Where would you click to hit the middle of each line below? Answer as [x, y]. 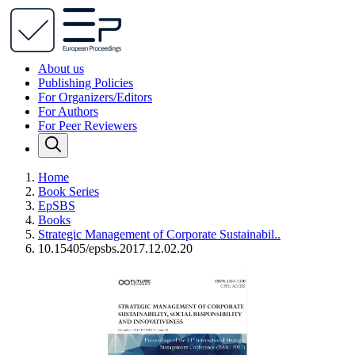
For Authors [68, 111]
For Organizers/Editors [95, 97]
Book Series [69, 191]
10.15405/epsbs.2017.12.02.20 [115, 248]
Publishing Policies [86, 83]
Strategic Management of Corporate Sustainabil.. [159, 234]
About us [61, 69]
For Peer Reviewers [88, 126]
